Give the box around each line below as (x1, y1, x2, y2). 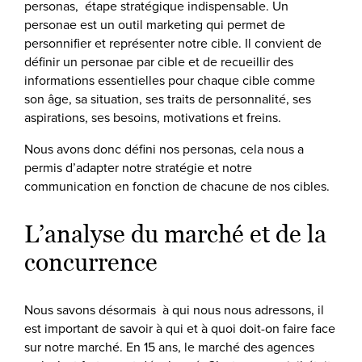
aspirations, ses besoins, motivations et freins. (24, 108, 284, 126)
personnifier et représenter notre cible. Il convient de (24, 34, 322, 52)
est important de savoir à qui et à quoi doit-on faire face (24, 319, 335, 337)
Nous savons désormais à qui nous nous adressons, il (24, 301, 324, 318)
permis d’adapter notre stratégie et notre (24, 158, 252, 176)
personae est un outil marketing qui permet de (24, 15, 285, 33)
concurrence (24, 248, 158, 276)
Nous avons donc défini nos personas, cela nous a (24, 140, 304, 158)
